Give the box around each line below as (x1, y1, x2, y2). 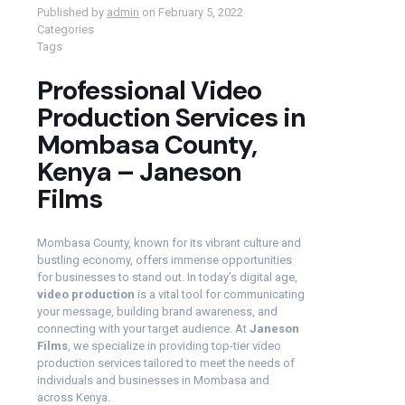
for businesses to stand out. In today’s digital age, (37, 270, 297, 285)
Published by (37, 5, 104, 20)
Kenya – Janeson (37, 155, 241, 190)
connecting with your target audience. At (37, 322, 250, 336)
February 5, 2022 (158, 5, 243, 20)
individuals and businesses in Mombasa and (37, 373, 269, 388)
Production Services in (37, 100, 306, 136)
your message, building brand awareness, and (37, 305, 278, 319)
